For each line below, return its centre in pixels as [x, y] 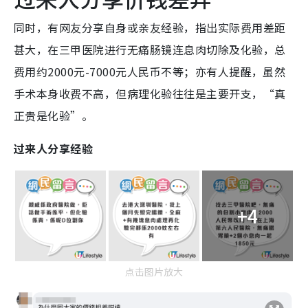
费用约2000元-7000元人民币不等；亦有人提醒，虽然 [150, 71]
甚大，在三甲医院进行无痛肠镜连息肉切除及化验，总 [150, 49]
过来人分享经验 [54, 148]
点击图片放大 [154, 271]
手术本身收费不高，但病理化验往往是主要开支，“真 [150, 93]
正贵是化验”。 [54, 115]
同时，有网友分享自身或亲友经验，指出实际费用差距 [150, 27]
